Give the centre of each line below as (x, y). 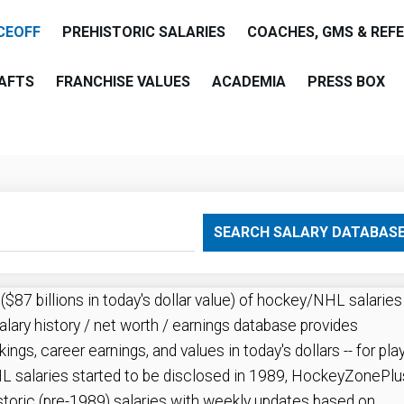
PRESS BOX (346, 82)
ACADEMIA (249, 82)
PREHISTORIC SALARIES (144, 32)
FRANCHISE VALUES (123, 82)
